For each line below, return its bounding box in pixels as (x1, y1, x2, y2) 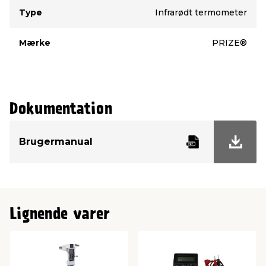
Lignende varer (9, 207, 110, 222)
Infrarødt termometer (155, 7, 247, 18)
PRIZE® (212, 37, 247, 48)
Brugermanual (19, 135, 93, 147)
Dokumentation (9, 102, 112, 117)
